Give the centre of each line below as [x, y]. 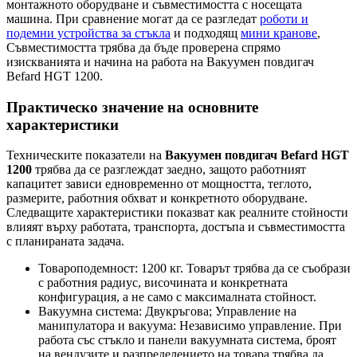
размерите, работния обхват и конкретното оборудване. [157, 198]
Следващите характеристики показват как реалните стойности [177, 213]
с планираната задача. [65, 241]
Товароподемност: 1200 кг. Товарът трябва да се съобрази [194, 269]
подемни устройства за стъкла [88, 33]
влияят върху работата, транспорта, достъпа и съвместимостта [176, 227]
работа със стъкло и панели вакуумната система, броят [187, 340]
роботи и [284, 19]
